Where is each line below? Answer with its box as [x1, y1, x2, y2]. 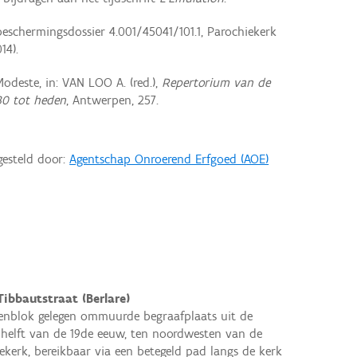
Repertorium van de [161, 75, 270, 91]
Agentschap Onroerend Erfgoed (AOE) [69, 151, 269, 167]
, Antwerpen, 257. [65, 92, 159, 108]
